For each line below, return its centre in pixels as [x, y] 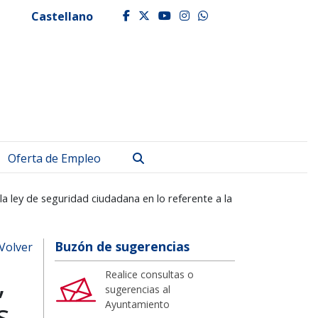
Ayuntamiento [137, 304]
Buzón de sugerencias [122, 246]
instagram [227, 15]
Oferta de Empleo [54, 158]
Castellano [62, 16]
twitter [179, 15]
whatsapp [241, 15]
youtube [200, 15]
